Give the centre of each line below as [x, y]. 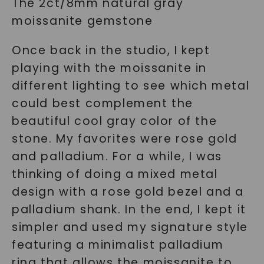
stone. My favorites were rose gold [124, 139]
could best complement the [102, 104]
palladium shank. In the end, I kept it [129, 210]
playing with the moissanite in [109, 68]
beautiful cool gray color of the [114, 121]
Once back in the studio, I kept [111, 51]
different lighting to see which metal [131, 86]
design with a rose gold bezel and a [128, 192]
